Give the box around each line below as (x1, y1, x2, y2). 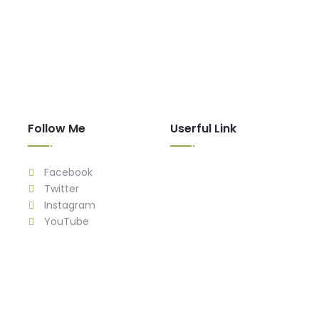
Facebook (41, 165, 93, 179)
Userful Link (170, 120, 236, 137)
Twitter (41, 182, 79, 196)
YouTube (41, 214, 89, 229)
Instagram (41, 198, 95, 212)
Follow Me (28, 120, 85, 137)
